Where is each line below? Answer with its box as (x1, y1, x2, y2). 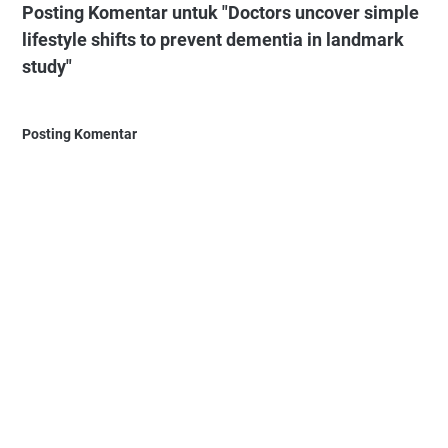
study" (22, 56, 72, 78)
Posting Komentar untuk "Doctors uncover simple (22, 2, 419, 24)
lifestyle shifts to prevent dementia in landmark (22, 29, 404, 51)
